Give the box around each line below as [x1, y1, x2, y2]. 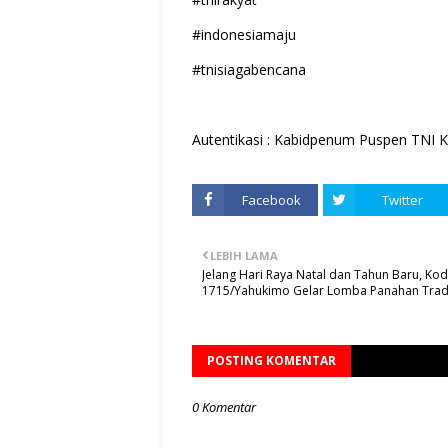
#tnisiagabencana [192, 60, 306, 80]
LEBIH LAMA [210, 248, 278, 264]
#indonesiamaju [192, 25, 296, 45]
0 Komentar [192, 398, 256, 417]
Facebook [241, 191, 301, 210]
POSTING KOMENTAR [207, 352, 336, 370]
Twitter [381, 191, 423, 210]
